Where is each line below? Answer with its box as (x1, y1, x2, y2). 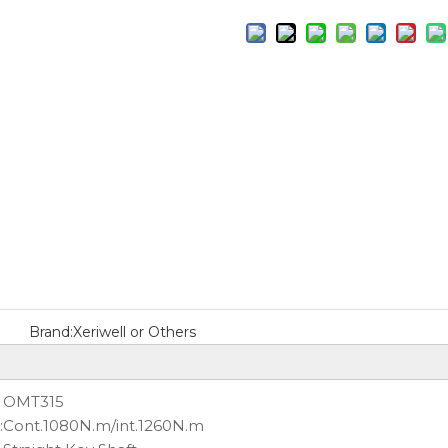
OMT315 (3, 392, 64, 411)
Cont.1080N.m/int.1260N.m (3, 416, 204, 435)
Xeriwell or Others (72, 323, 196, 341)
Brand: (28, 323, 73, 341)
